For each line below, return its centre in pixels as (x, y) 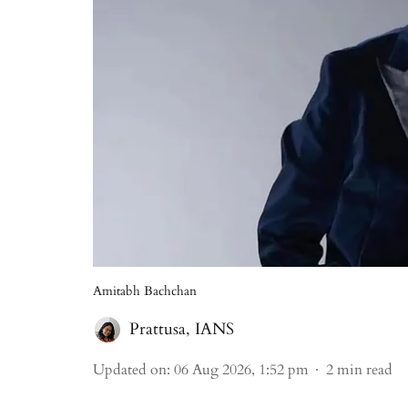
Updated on (130, 370)
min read (365, 370)
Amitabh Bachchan (145, 291)
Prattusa (158, 329)
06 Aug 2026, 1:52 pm (241, 370)
